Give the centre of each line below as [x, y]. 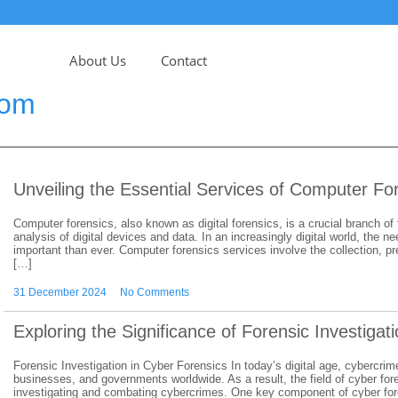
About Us [98, 60]
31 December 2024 [60, 292]
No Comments [155, 292]
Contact [184, 60]
